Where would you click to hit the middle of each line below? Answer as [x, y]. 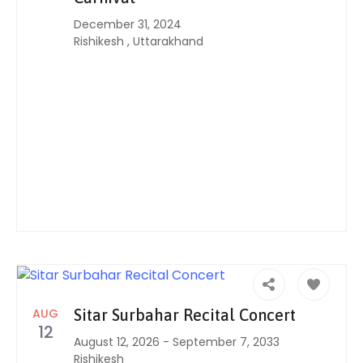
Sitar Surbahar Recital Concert [185, 315]
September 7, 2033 [226, 342]
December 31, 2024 [128, 25]
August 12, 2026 [117, 342]
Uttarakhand [168, 42]
